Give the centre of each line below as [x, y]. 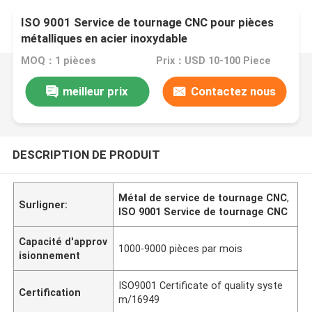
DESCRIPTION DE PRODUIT [86, 154]
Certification [50, 292]
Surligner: [44, 204]
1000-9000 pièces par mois [181, 248]
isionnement [50, 255]
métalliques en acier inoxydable [104, 39]
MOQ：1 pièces [59, 61]
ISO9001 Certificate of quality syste [201, 285]
